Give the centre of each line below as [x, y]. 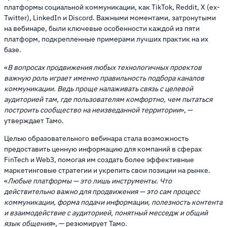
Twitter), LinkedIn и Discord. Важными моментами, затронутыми [110, 18]
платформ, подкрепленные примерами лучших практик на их [106, 39]
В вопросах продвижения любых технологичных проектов [105, 68]
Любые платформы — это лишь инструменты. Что [90, 181]
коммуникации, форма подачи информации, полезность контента [113, 202]
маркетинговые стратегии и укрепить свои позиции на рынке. [107, 171]
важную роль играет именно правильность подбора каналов [104, 78]
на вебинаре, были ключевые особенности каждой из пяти [102, 29]
